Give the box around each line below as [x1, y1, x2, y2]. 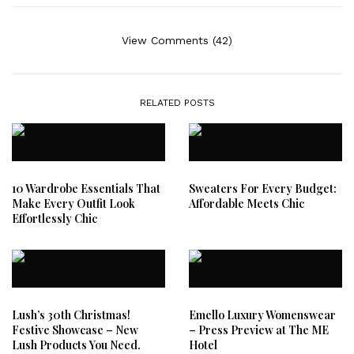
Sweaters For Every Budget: [189, 180, 337, 196]
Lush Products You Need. [12, 337, 141, 352]
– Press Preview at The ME [189, 322, 329, 337]
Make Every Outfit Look [12, 195, 135, 211]
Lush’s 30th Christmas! [12, 307, 130, 322]
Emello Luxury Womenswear [189, 307, 336, 322]
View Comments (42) [122, 33, 232, 47]
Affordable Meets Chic [189, 195, 304, 211]
